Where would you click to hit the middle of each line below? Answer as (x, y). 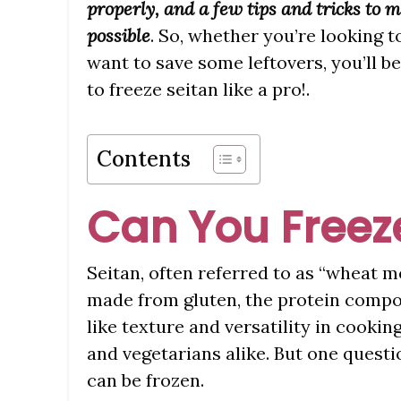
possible (119, 36)
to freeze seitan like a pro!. (198, 90)
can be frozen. (145, 380)
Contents (144, 159)
